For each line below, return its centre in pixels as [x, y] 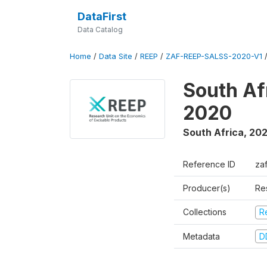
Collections [205, 212]
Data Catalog [100, 30]
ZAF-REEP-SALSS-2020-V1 [214, 56]
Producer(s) [207, 188]
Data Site [116, 56]
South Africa [213, 132]
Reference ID [209, 164]
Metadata [201, 236]
